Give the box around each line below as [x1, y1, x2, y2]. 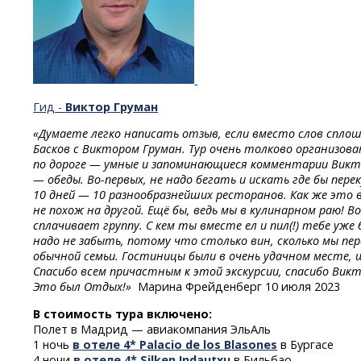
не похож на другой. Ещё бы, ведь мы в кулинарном [33, 202, 320, 218]
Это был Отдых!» [33, 279, 132, 295]
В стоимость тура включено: [33, 305, 213, 322]
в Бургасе [277, 336, 344, 352]
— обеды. [33, 172, 88, 188]
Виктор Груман [65, 98, 159, 114]
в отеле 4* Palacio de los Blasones [73, 336, 278, 352]
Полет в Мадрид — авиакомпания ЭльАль [33, 321, 272, 337]
